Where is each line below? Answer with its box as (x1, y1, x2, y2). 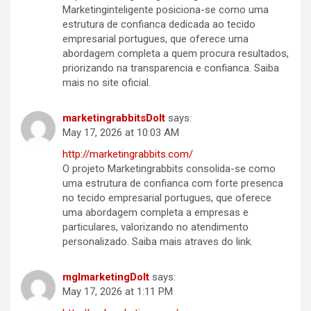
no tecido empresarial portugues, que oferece (62, 192, 271, 205)
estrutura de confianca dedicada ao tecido (62, 18, 255, 31)
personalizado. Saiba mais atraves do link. (62, 235, 253, 249)
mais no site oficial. (62, 76, 151, 90)
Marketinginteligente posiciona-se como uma (62, 3, 269, 17)
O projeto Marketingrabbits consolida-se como (62, 162, 276, 176)
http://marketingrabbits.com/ (62, 148, 193, 161)
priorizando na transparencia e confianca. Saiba (62, 62, 279, 75)
